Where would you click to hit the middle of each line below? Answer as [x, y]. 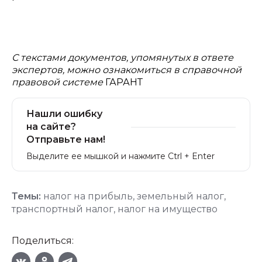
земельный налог [180, 196]
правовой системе [58, 82]
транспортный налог [63, 209]
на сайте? [51, 127]
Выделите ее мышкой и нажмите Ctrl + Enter [120, 156]
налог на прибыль [88, 196]
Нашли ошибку [64, 114]
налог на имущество [168, 209]
